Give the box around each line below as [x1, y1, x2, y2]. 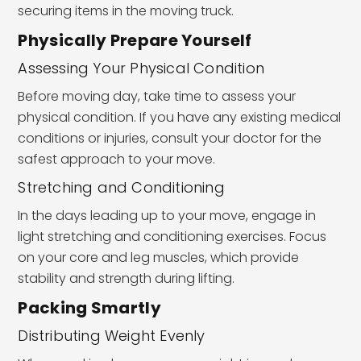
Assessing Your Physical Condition [18, 57, 265, 78]
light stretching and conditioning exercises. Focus [18, 226, 327, 246]
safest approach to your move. [18, 149, 216, 168]
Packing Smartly [18, 296, 161, 319]
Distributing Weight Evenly [18, 325, 205, 346]
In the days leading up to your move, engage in [18, 205, 317, 225]
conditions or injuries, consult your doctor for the [18, 128, 322, 147]
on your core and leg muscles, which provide [18, 247, 300, 267]
